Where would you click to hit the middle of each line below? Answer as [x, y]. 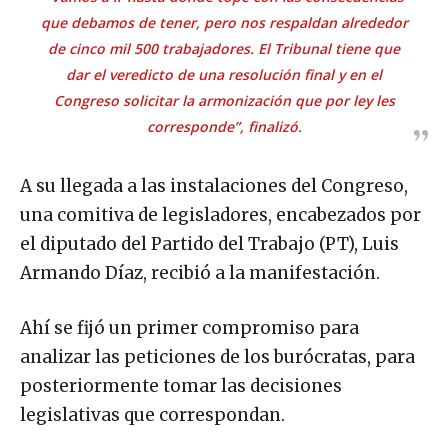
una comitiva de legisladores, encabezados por [220, 214]
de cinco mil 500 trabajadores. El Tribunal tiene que [224, 48]
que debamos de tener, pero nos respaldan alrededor [224, 22]
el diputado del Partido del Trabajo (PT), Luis [209, 243]
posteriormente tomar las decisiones [181, 385]
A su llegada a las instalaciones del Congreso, [214, 185]
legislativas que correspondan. [152, 414]
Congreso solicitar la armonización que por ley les [224, 100]
